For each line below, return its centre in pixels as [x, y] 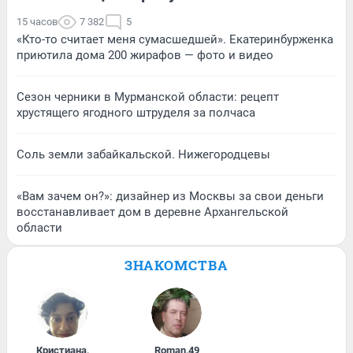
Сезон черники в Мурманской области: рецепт [148, 97]
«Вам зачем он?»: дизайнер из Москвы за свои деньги [170, 196]
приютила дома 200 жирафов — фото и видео [145, 55]
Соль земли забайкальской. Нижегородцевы [143, 154]
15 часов [37, 21]
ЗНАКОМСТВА [176, 265]
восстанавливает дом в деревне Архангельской [152, 212]
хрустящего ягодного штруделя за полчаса [136, 112]
